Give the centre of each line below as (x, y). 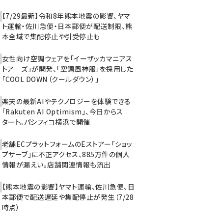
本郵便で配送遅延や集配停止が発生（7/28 (68, 197)
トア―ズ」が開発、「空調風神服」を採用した (68, 69)
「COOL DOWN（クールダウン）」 (51, 79)
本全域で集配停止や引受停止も (51, 36)
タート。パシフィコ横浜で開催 (46, 122)
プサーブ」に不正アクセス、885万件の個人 (66, 154)
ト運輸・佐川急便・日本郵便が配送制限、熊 (67, 26)
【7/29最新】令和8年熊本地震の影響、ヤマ (66, 16)
